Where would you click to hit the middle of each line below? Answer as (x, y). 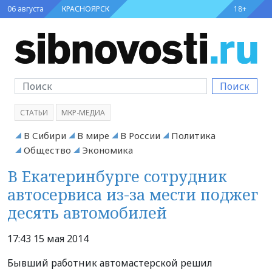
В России (140, 135)
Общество (47, 150)
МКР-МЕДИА (83, 112)
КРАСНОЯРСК (86, 9)
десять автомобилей (87, 212)
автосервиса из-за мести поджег (133, 194)
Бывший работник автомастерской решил (110, 263)
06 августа (25, 9)
